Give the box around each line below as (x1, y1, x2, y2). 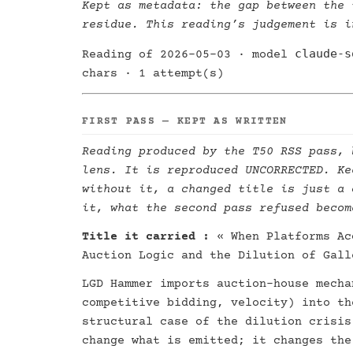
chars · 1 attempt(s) (82, 67, 224, 80)
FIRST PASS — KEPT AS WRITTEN (82, 116, 288, 127)
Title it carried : (82, 230, 210, 243)
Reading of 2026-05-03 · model (82, 48, 295, 61)
